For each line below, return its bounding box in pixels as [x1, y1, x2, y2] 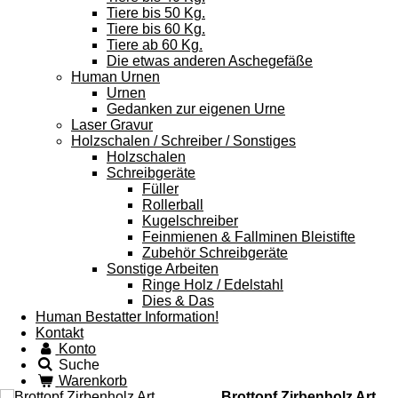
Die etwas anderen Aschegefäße [107, 53, 313, 68]
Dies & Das [142, 293, 214, 308]
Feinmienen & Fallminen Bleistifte [142, 229, 355, 244]
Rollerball [142, 197, 203, 212]
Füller [142, 181, 179, 196]
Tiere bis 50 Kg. [107, 5, 205, 20]
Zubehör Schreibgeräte [142, 245, 288, 260]
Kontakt [36, 325, 84, 340]
